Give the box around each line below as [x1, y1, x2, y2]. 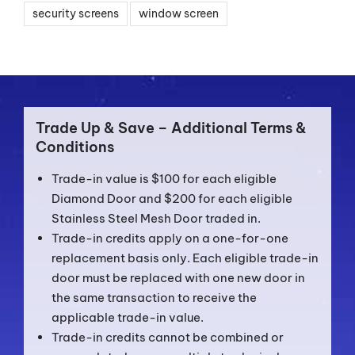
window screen [139, 6, 219, 21]
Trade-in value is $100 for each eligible [51, 171, 277, 187]
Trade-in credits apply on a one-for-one [51, 231, 288, 246]
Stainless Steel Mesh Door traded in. [51, 211, 261, 227]
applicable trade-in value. [51, 310, 204, 326]
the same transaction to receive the [51, 290, 257, 306]
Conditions [35, 138, 114, 157]
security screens [32, 6, 119, 21]
